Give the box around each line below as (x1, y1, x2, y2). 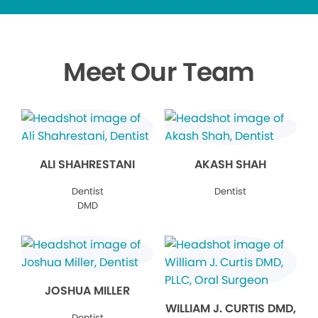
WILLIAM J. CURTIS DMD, (165, 300, 296, 317)
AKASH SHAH (194, 156, 267, 172)
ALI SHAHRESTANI (40, 156, 136, 172)
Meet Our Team (63, 54, 255, 90)
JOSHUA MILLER (45, 283, 131, 299)
